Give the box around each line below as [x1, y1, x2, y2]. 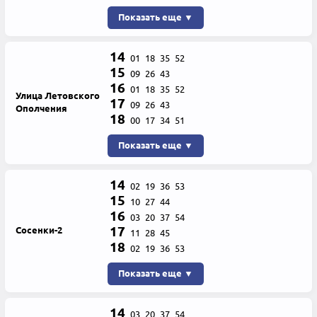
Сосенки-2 [16, 224, 62, 235]
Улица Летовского [16, 90, 100, 100]
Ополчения [16, 103, 67, 113]
